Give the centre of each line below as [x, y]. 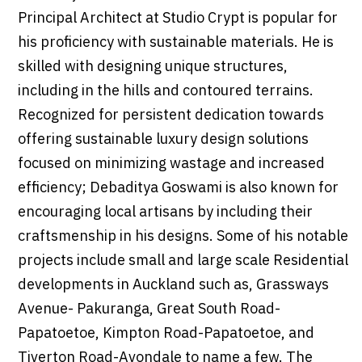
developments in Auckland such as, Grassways [173, 286]
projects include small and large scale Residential [183, 261]
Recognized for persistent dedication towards [170, 116]
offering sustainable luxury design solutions [163, 140]
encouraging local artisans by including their [165, 213]
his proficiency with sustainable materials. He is [175, 43]
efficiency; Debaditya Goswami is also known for [178, 189]
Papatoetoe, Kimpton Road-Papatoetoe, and [166, 334]
